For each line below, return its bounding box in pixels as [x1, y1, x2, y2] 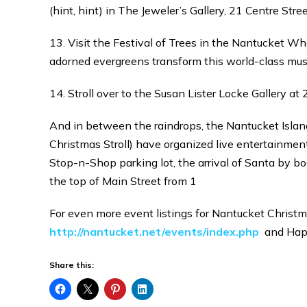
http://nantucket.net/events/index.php [49, 225, 259, 238]
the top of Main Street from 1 [49, 174, 197, 188]
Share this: [49, 260, 94, 270]
